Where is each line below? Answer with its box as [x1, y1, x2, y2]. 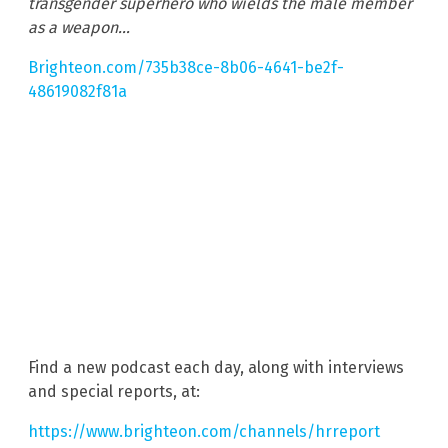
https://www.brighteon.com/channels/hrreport [28, 422, 380, 442]
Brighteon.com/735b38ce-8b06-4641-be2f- [28, 57, 344, 77]
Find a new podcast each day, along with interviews [28, 358, 404, 378]
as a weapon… [28, 17, 130, 37]
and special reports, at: [28, 382, 200, 402]
